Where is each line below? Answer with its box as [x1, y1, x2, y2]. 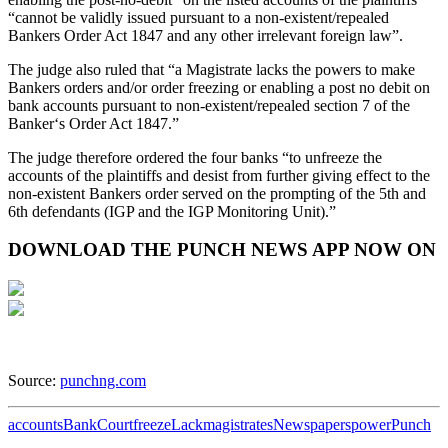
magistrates [203, 416, 273, 434]
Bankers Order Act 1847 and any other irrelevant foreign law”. [8, 26, 403, 44]
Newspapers [273, 416, 351, 434]
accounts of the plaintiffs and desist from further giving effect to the [8, 166, 430, 184]
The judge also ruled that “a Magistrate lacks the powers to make [8, 60, 415, 78]
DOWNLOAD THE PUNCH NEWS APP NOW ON [8, 239, 436, 261]
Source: [8, 372, 60, 390]
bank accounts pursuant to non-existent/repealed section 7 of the [8, 96, 410, 114]
